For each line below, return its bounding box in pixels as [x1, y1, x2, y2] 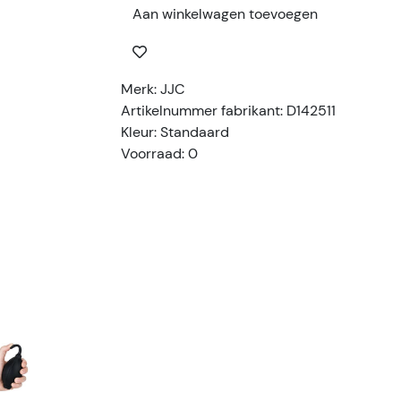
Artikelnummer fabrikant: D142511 [120, 101, 336, 120]
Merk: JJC [120, 80, 185, 98]
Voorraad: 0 [120, 144, 198, 163]
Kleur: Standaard [120, 123, 229, 141]
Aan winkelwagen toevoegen [132, 4, 318, 23]
